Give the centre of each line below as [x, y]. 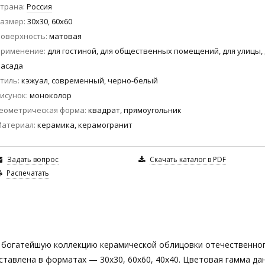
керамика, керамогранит [85, 125]
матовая [65, 36]
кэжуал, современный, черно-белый [90, 80]
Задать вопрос [33, 159]
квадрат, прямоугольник [135, 110]
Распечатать [28, 173]
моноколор [51, 95]
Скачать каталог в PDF [188, 159]
